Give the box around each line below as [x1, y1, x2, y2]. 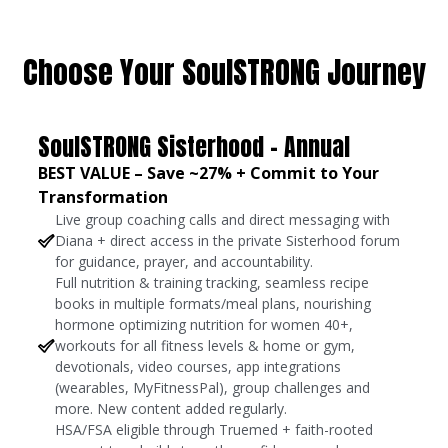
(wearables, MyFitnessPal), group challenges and [55, 378, 371, 398]
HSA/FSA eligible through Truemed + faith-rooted [55, 420, 374, 440]
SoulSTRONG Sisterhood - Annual [38, 129, 351, 166]
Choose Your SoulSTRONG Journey [22, 50, 426, 96]
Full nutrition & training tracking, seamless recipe [55, 273, 370, 293]
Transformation [38, 186, 169, 209]
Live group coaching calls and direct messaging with [55, 210, 391, 230]
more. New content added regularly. [55, 399, 288, 419]
